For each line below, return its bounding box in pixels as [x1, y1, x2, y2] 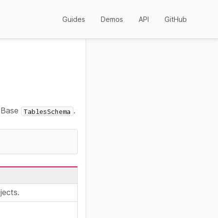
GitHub [164, 15, 187, 23]
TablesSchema [24, 107, 71, 115]
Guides [62, 15, 85, 23]
